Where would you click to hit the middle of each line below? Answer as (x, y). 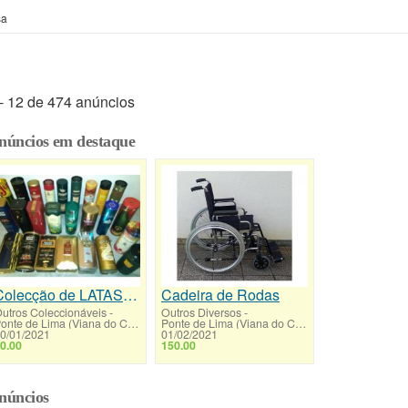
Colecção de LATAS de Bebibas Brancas (130, 294)
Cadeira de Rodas (220, 294)
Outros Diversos (201, 312)
